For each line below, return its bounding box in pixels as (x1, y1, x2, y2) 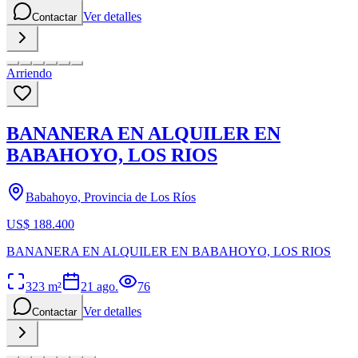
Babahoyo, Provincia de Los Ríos (26, 189, 196, 204)
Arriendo (6, 66, 52, 81)
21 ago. (81, 279, 118, 293)
